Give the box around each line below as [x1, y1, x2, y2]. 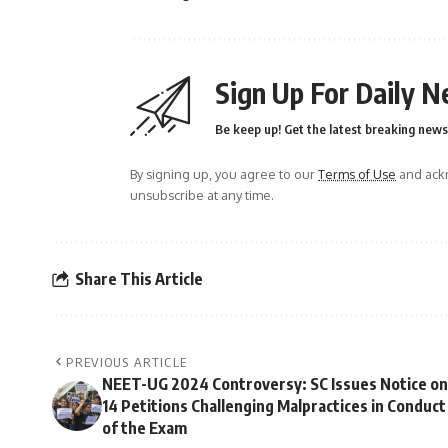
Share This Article [75, 268, 203, 289]
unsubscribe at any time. [130, 187, 274, 204]
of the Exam [102, 418, 187, 439]
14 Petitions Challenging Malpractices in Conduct [102, 396, 446, 417]
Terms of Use [318, 166, 396, 183]
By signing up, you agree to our [130, 166, 318, 183]
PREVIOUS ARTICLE [66, 354, 188, 371]
